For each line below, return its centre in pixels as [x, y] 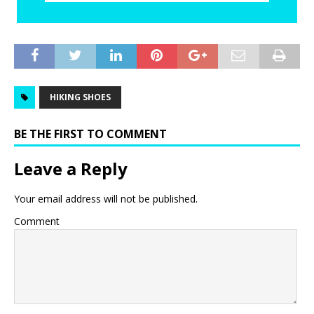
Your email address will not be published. [106, 198]
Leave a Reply [71, 168]
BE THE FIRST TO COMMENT [90, 134]
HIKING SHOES [80, 97]
